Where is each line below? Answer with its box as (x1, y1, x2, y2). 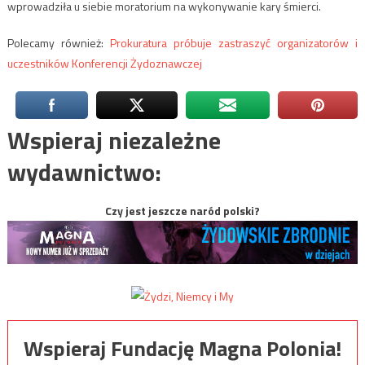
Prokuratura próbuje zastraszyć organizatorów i (109, 34, 358, 52)
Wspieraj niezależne (7, 121, 221, 160)
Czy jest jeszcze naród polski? (105, 202, 260, 220)
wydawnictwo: (7, 153, 161, 191)
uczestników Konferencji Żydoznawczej (7, 55, 202, 73)
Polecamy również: (7, 34, 110, 52)
